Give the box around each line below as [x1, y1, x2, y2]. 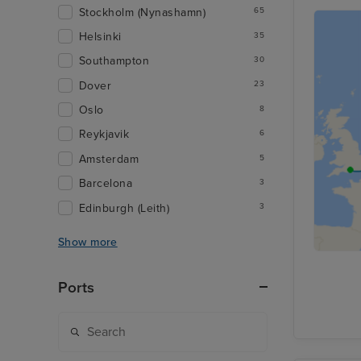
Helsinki [79, 29, 122, 44]
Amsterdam [79, 151, 139, 166]
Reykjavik [79, 127, 130, 142]
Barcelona [79, 176, 133, 191]
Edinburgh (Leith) [79, 201, 170, 215]
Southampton [79, 54, 150, 68]
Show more [58, 234, 118, 249]
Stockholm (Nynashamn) [79, 5, 206, 19]
